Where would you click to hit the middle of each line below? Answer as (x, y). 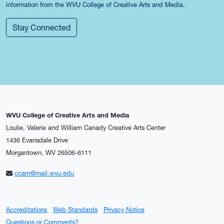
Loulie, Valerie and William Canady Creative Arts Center (86, 128)
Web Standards (75, 210)
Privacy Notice (124, 210)
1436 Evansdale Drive (37, 140)
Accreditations (26, 210)
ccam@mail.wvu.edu (44, 173)
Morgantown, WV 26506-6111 (49, 153)
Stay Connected (41, 27)
